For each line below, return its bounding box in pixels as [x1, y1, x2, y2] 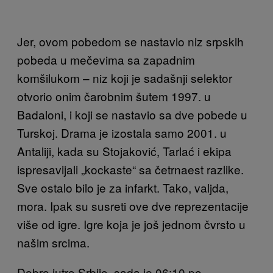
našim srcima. [17, 233, 90, 250]
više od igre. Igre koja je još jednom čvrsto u [17, 215, 246, 232]
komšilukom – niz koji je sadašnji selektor [17, 69, 232, 86]
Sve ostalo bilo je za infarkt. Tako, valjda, [17, 179, 229, 196]
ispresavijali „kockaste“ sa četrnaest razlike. [17, 160, 244, 177]
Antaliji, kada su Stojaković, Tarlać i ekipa [17, 142, 232, 159]
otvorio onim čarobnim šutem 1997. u [17, 87, 211, 104]
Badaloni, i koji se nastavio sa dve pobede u [17, 105, 247, 122]
